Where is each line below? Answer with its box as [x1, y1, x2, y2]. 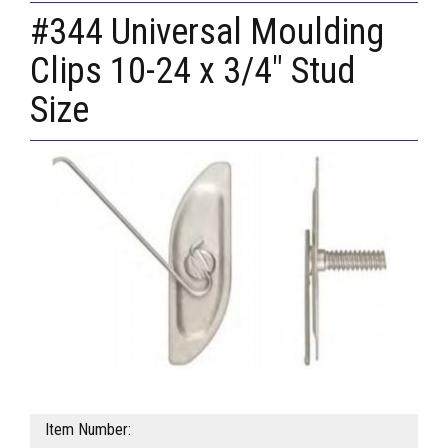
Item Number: [45, 420, 131, 440]
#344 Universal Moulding [30, 11, 384, 54]
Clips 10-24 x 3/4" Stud [30, 50, 355, 93]
